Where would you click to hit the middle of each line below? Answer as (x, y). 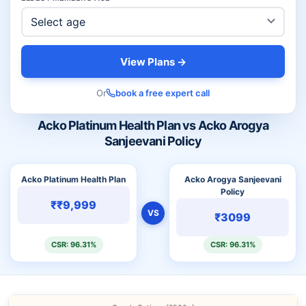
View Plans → (153, 61)
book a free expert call (163, 93)
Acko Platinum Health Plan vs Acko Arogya (153, 125)
